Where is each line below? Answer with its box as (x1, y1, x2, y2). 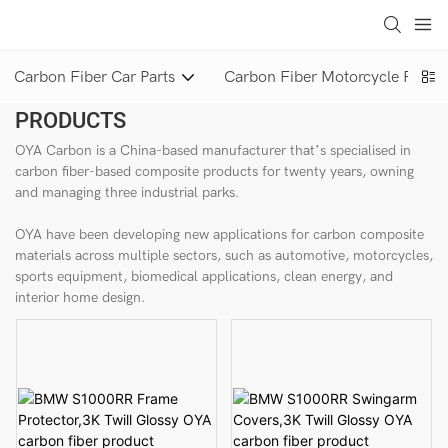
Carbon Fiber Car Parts (14, 68, 175, 86)
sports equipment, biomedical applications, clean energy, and (15, 267, 393, 285)
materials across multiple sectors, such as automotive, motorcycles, (15, 246, 433, 264)
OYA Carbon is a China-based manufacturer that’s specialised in (15, 141, 411, 159)
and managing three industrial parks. (15, 183, 239, 201)
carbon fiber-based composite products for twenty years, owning (15, 162, 414, 180)
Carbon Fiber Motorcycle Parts (224, 68, 438, 86)
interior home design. (15, 288, 145, 306)
